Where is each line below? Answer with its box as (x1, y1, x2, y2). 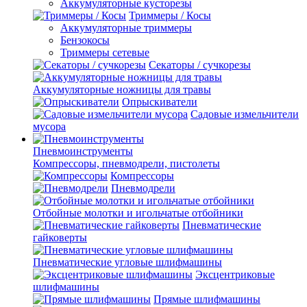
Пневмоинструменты (33, 145, 133, 157)
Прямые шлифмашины (153, 293, 260, 305)
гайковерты (33, 231, 87, 243)
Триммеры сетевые (60, 46, 149, 58)
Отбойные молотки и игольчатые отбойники (33, 206, 243, 219)
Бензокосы (60, 34, 110, 46)
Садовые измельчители (191, 108, 299, 120)
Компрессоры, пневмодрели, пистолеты (33, 157, 220, 169)
